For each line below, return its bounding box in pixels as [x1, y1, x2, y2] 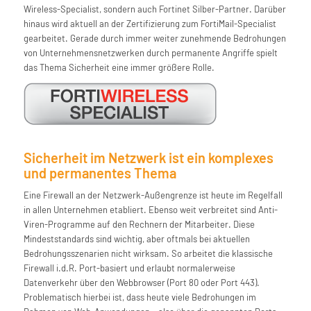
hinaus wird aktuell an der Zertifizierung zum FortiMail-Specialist [23, 18, 276, 30]
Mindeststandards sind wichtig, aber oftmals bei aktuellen [23, 233, 250, 245]
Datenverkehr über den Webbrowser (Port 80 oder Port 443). [23, 277, 260, 289]
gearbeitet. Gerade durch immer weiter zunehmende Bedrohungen [23, 33, 286, 44]
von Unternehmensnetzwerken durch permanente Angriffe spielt [23, 47, 278, 59]
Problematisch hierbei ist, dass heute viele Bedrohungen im [23, 292, 256, 303]
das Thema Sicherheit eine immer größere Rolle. [23, 62, 215, 74]
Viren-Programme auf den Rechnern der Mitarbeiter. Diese [23, 219, 255, 230]
